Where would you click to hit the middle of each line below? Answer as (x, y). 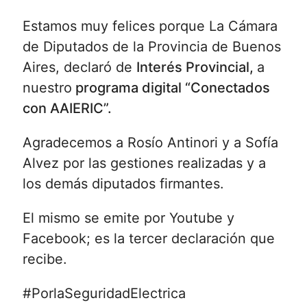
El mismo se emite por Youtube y (128, 218)
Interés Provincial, (196, 67)
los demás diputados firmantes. (123, 183)
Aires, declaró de (79, 67)
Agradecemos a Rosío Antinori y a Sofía (150, 142)
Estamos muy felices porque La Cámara (150, 26)
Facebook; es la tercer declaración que (148, 238)
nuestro (47, 87)
